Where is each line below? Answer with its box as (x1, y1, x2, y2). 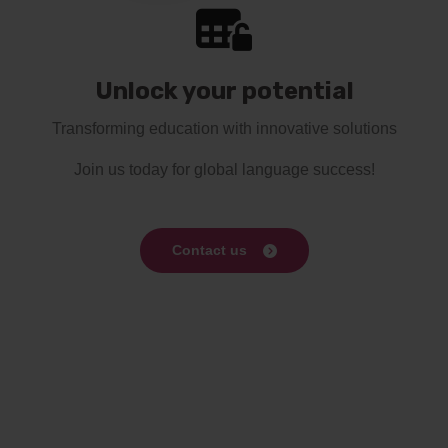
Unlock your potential (94, 76, 354, 105)
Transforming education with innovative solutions (51, 119, 397, 137)
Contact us (171, 241, 247, 258)
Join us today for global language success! (73, 160, 375, 178)
